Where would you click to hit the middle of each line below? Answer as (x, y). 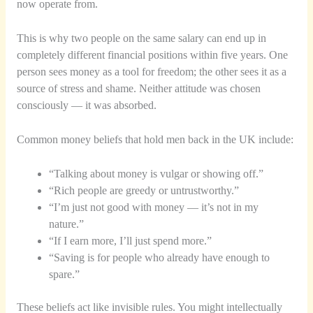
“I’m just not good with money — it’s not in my (154, 207)
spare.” (65, 274)
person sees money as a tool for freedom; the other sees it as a (151, 72)
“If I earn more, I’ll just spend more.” (131, 240)
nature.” (67, 224)
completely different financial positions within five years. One (152, 55)
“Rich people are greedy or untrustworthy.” (144, 190)
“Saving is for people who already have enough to (160, 257)
